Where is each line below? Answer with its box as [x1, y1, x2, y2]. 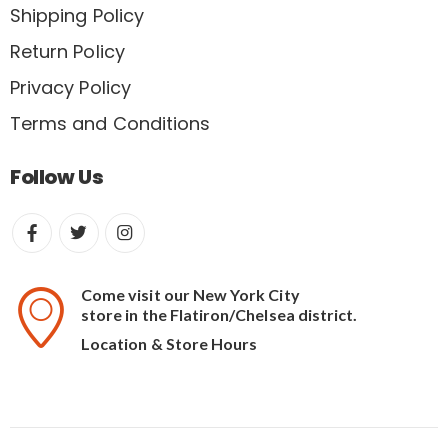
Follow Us [10, 162, 104, 191]
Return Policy [10, 39, 125, 65]
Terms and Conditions [10, 110, 211, 136]
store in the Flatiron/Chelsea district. [81, 305, 358, 325]
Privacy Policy [10, 75, 131, 101]
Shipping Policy [10, 3, 144, 29]
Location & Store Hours [81, 334, 258, 354]
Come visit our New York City [81, 285, 300, 305]
